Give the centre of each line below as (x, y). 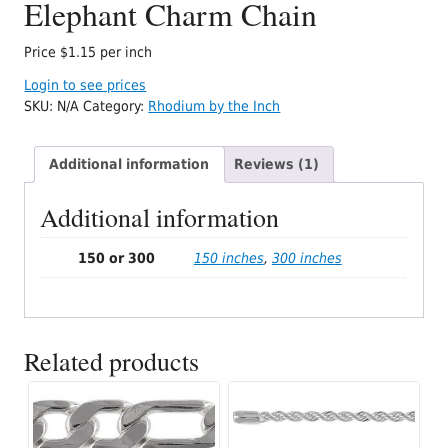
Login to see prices (85, 84)
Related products (112, 361)
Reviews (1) (276, 163)
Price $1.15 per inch (88, 52)
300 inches (306, 257)
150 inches (228, 257)
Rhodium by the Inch (214, 105)
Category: (116, 105)
